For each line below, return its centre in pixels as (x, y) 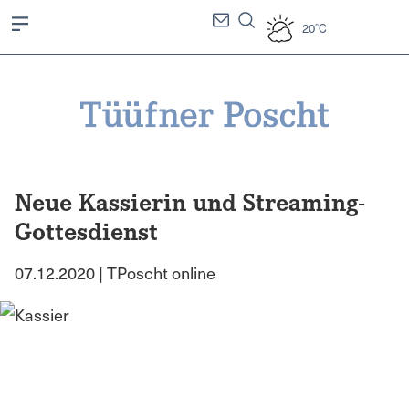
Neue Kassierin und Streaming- (189, 200)
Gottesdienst (86, 230)
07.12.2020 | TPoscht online (115, 272)
